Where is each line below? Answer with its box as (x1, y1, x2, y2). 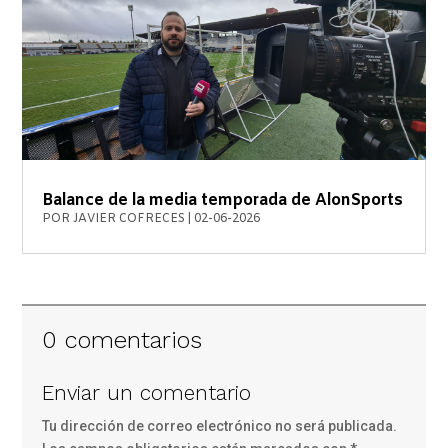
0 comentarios (42, 326, 203, 355)
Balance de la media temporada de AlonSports (42, 190, 404, 212)
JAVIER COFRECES (73, 211, 186, 228)
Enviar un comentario (42, 381, 252, 406)
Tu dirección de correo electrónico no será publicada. (42, 418, 398, 435)
